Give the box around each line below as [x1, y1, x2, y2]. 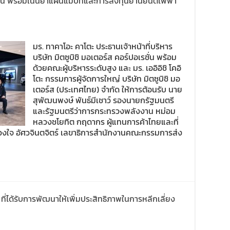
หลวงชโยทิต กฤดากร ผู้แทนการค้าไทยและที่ [33, 116, 179, 128]
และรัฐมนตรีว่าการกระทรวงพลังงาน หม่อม [33, 105, 176, 117]
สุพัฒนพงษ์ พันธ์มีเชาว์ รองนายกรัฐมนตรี [33, 94, 174, 106]
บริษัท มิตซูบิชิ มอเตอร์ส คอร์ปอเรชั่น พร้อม [33, 51, 177, 63]
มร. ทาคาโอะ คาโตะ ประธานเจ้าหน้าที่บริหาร [33, 40, 172, 52]
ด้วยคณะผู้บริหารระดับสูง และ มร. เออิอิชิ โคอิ [33, 62, 181, 74]
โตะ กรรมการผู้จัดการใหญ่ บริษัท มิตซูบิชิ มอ [33, 72, 180, 85]
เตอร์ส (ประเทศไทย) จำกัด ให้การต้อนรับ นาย [33, 83, 182, 95]
